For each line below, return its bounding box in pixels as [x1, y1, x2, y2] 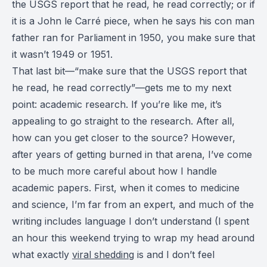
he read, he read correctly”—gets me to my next [12, 82, 231, 94]
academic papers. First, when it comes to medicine [12, 182, 240, 194]
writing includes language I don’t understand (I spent [12, 215, 249, 228]
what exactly [12, 249, 72, 261]
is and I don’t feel [134, 249, 215, 261]
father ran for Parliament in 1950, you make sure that [12, 32, 255, 44]
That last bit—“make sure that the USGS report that [12, 65, 247, 77]
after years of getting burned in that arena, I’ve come [12, 148, 252, 161]
